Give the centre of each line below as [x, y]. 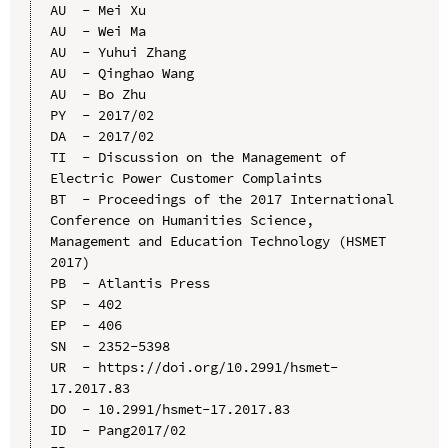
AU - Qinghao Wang [121, 72]
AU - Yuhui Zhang [117, 51]
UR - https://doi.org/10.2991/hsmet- [193, 366]
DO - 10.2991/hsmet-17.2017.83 [169, 408]
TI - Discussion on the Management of [197, 156]
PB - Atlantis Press [129, 282]
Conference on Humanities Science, [181, 219]
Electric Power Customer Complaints [185, 177]
